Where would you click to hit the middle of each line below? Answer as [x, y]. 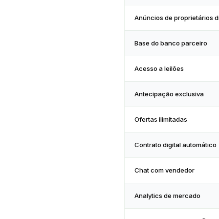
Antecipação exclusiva [169, 94]
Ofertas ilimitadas [161, 119]
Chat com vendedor [164, 170]
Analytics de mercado [167, 196]
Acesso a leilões [159, 68]
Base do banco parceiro [171, 43]
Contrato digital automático [175, 145]
